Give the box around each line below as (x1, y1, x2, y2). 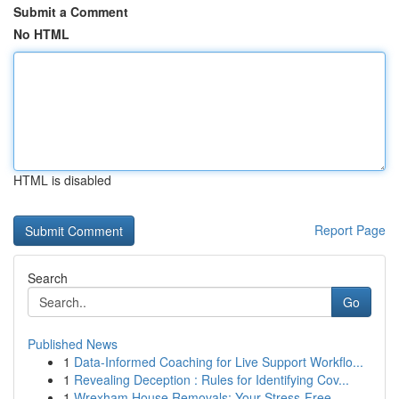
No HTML (13, 25, 69, 43)
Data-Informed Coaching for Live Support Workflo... (74, 353, 363, 370)
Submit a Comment (13, 3, 128, 20)
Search (28, 269, 68, 287)
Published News (28, 335, 118, 353)
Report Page (314, 221, 386, 239)
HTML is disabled (13, 171, 111, 189)
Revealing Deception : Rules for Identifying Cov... (74, 370, 349, 388)
